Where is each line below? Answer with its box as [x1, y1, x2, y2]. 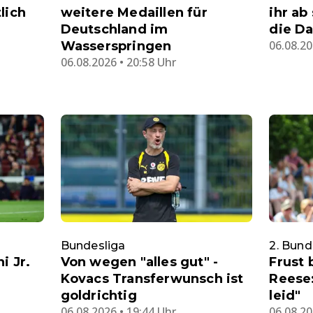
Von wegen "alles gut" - [60, 254, 219, 270]
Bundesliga [60, 239, 126, 253]
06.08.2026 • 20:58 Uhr [60, 54, 176, 70]
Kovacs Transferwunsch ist [60, 271, 244, 287]
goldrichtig [60, 288, 137, 304]
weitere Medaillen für [60, 4, 208, 20]
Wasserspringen [60, 38, 172, 54]
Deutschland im [60, 21, 168, 37]
